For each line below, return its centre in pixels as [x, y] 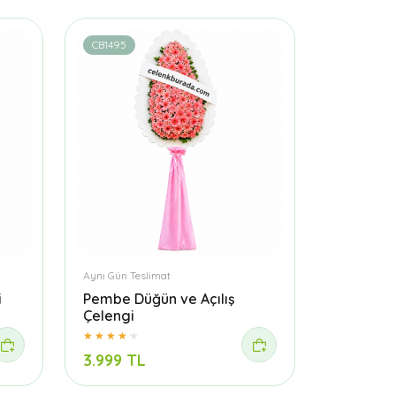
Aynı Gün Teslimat [127, 275]
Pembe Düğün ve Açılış [159, 299]
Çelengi [109, 316]
